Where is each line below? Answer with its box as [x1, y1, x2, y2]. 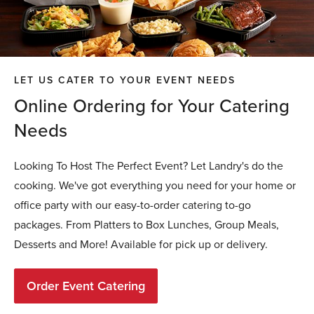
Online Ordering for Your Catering [14, 93, 289, 119]
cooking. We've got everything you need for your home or [14, 177, 296, 194]
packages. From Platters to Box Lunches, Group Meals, [14, 217, 279, 233]
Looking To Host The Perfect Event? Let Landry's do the [14, 158, 283, 175]
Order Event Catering [27, 277, 145, 296]
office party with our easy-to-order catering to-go [14, 197, 251, 214]
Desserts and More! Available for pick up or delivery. [14, 236, 268, 253]
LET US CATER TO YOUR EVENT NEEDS [14, 73, 235, 88]
